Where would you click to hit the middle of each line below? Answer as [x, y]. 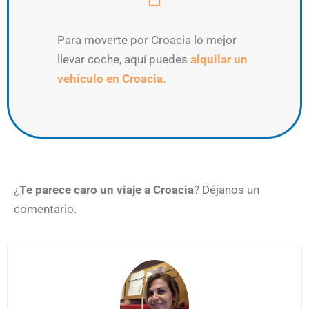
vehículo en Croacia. [112, 78]
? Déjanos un [227, 189]
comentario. [45, 209]
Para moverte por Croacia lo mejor [147, 40]
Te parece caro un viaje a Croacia [107, 189]
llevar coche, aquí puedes [124, 59]
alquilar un [219, 59]
